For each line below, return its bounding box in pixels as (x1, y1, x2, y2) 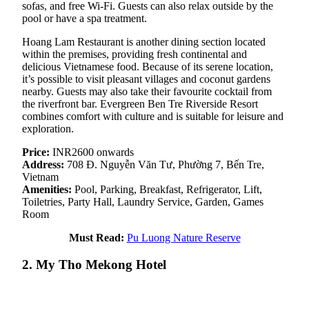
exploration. (22, 123, 74, 135)
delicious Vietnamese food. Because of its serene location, (22, 61, 273, 73)
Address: (22, 159, 64, 171)
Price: (22, 146, 50, 159)
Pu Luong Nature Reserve (126, 232, 241, 244)
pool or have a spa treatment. (22, 12, 147, 25)
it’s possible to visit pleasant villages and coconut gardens (22, 73, 270, 86)
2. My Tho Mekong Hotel (22, 257, 166, 272)
